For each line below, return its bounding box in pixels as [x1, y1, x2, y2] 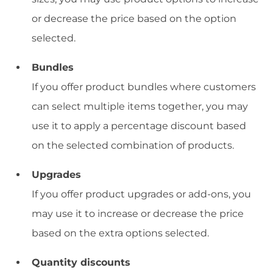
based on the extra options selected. [32, 227, 209, 239]
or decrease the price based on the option [32, 13, 236, 25]
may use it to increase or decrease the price [32, 208, 244, 220]
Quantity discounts [32, 257, 130, 269]
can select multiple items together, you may [32, 101, 248, 113]
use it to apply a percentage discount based [32, 120, 246, 132]
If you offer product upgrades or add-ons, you [32, 188, 251, 200]
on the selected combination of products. [32, 140, 234, 152]
